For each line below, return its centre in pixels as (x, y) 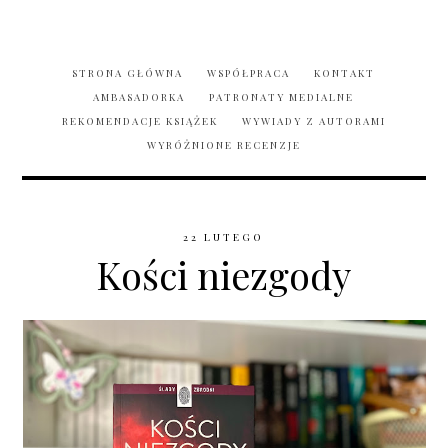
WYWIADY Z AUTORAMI (313, 121)
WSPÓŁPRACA (249, 73)
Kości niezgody (224, 275)
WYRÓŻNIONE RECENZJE (223, 145)
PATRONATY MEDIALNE (282, 97)
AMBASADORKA (139, 97)
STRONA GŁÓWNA (128, 73)
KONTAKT (345, 73)
